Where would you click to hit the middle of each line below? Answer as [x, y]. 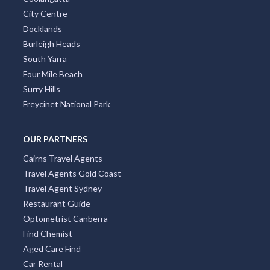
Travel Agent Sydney [62, 188]
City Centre [45, 13]
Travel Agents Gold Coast [72, 173]
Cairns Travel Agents [62, 158]
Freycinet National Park [66, 104]
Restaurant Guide [56, 203]
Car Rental [42, 263]
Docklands [42, 28]
